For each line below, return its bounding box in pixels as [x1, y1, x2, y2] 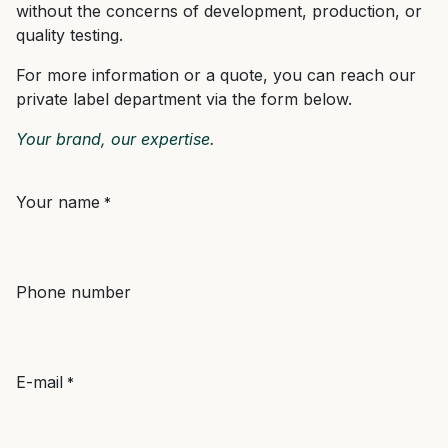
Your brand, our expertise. [16, 129, 215, 150]
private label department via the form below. [16, 89, 352, 110]
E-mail [16, 372, 63, 393]
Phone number [16, 282, 131, 303]
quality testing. [16, 25, 123, 46]
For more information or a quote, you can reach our [16, 65, 416, 86]
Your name [16, 192, 100, 213]
